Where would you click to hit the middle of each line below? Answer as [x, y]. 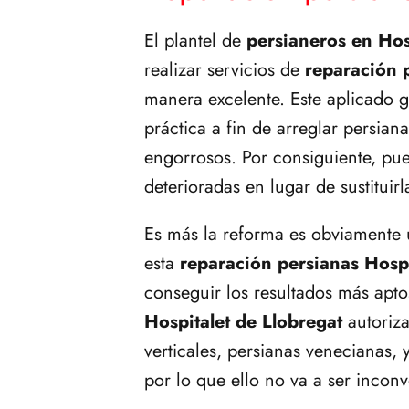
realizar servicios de [225, 69]
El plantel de [195, 40]
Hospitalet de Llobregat [243, 321]
